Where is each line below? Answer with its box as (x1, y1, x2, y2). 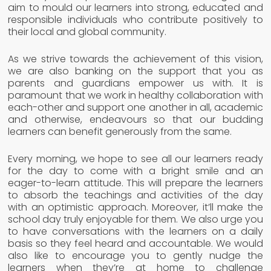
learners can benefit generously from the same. (8, 124, 232, 139)
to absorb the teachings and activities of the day (8, 188, 263, 202)
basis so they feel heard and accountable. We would (8, 236, 263, 250)
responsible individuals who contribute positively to (8, 12, 263, 27)
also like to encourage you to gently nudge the (8, 248, 263, 263)
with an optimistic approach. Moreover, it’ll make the (8, 200, 263, 214)
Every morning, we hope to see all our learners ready (8, 151, 263, 166)
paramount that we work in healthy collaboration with (8, 88, 263, 102)
